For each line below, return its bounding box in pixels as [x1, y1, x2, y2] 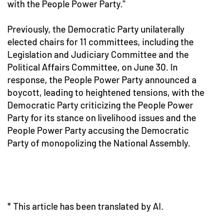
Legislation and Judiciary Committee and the [7, 49, 189, 60]
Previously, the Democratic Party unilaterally [7, 23, 184, 35]
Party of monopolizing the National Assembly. [7, 137, 190, 148]
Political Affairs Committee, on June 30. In [7, 61, 178, 73]
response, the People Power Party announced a [7, 74, 197, 85]
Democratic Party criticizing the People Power [7, 99, 193, 110]
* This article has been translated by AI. [7, 200, 163, 212]
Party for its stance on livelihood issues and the [7, 112, 196, 123]
